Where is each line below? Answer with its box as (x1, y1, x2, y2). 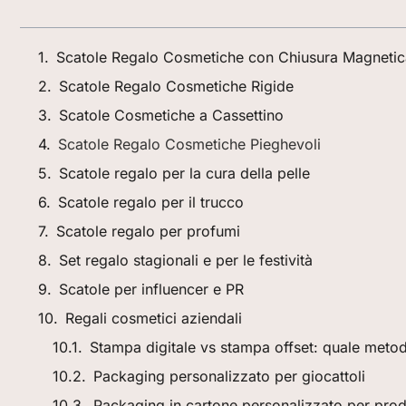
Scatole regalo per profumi (56, 222, 240, 241)
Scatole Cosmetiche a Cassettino (59, 106, 284, 125)
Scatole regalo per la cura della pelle (59, 164, 310, 183)
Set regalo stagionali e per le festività (59, 251, 313, 270)
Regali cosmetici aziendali (65, 309, 242, 328)
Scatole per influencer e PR (59, 280, 244, 299)
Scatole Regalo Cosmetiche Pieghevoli (58, 135, 321, 154)
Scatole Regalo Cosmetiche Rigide (59, 77, 294, 96)
